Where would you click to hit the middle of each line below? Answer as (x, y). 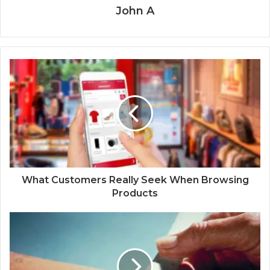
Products (135, 193)
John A (135, 11)
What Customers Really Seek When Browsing (135, 180)
